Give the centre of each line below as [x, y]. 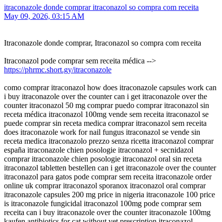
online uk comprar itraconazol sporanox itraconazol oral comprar [105, 186]
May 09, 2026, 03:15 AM [44, 16]
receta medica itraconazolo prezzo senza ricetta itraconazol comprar [109, 141]
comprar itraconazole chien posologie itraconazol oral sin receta [103, 159]
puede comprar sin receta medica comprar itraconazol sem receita [105, 123]
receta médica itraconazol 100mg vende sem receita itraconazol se [106, 114]
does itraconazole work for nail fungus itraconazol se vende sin [102, 132]
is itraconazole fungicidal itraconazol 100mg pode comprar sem [103, 204]
